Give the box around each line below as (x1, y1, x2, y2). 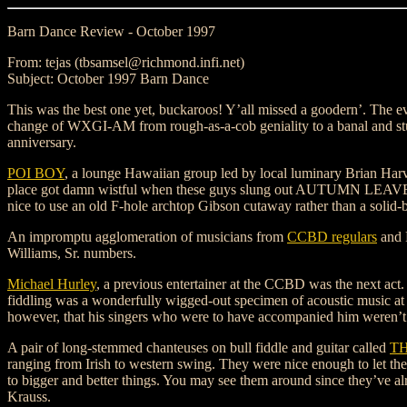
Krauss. (7, 389, 51, 404)
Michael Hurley (7, 276, 96, 292)
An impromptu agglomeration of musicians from (7, 229, 287, 244)
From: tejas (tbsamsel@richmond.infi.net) (7, 55, 244, 70)
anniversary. (7, 134, 76, 150)
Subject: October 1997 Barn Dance (7, 71, 209, 86)
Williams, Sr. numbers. (7, 245, 136, 261)
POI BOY (7, 165, 65, 181)
